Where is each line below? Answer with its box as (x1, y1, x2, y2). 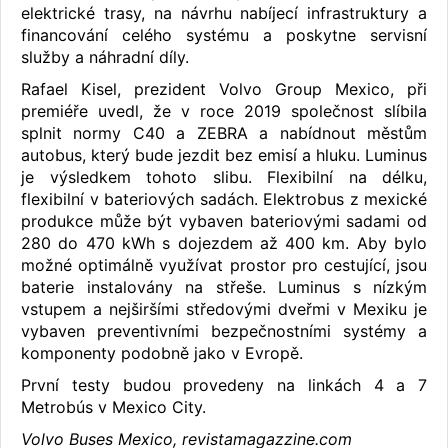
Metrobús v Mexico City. (21, 397, 206, 418)
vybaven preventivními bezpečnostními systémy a (21, 321, 427, 342)
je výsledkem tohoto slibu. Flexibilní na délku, (21, 167, 427, 188)
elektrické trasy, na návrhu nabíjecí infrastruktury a (21, 3, 427, 24)
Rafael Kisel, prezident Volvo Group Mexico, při (21, 79, 427, 100)
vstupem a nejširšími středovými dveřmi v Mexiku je (21, 299, 427, 320)
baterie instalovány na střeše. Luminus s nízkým (21, 277, 427, 298)
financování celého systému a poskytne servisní (21, 25, 427, 46)
